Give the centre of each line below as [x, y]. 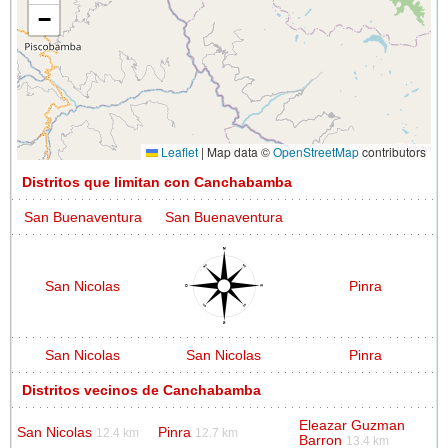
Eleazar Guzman [352, 425]
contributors [392, 151]
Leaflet [178, 151]
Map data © [238, 151]
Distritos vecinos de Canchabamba [141, 390]
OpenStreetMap [316, 151]
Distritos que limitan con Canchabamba [157, 182]
